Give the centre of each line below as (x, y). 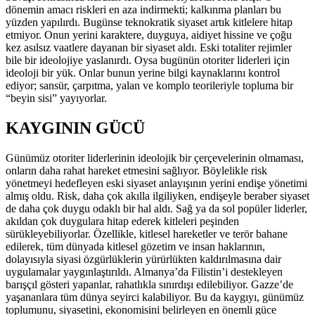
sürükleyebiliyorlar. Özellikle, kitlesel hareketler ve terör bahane (147, 233)
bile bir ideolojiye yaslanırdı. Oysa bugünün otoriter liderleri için (148, 60)
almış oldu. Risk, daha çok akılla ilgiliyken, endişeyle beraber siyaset (157, 195)
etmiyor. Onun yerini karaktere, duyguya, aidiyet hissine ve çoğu (149, 35)
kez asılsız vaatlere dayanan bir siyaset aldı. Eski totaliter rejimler (149, 48)
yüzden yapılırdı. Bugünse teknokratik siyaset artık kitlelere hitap (149, 22)
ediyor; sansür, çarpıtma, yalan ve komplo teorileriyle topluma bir (149, 86)
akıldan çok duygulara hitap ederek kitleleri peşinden (122, 221)
